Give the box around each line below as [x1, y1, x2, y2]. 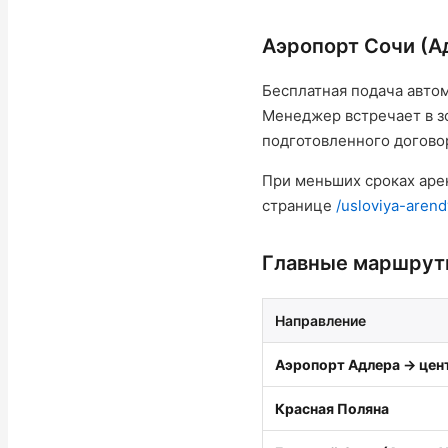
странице [262, 196, 336, 215]
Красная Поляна [275, 400, 389, 417]
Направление [275, 312, 366, 329]
